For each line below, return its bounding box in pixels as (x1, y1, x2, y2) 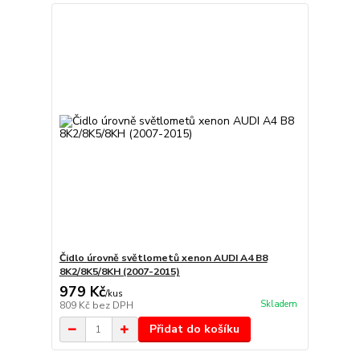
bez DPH (92, 299, 133, 313)
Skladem (260, 297, 297, 310)
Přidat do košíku (149, 321, 239, 337)
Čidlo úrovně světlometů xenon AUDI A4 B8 (59, 252, 268, 265)
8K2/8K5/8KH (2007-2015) (59, 265, 180, 279)
